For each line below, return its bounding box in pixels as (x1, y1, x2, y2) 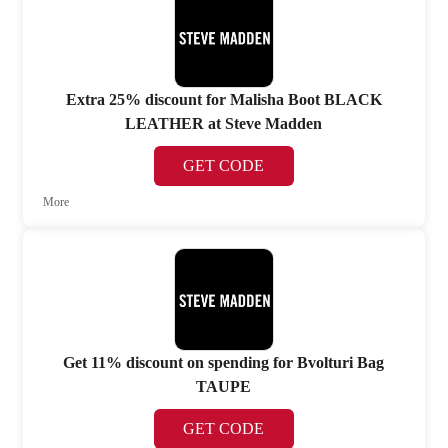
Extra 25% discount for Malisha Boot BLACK (65, 91, 382, 109)
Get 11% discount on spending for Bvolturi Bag (63, 353, 385, 371)
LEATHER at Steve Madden (125, 115, 323, 133)
